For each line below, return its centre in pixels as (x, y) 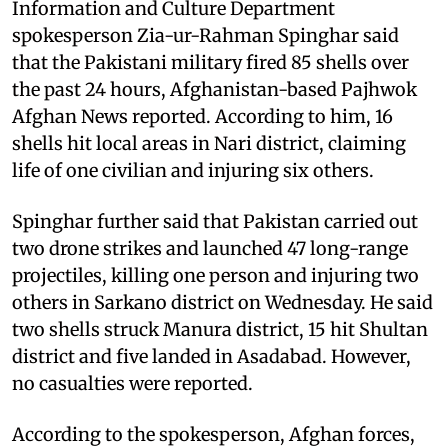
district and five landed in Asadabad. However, (211, 356)
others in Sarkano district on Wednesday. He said (222, 302)
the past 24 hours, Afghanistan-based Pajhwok (214, 89)
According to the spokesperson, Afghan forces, (213, 434)
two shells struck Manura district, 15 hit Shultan (220, 329)
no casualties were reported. (132, 383)
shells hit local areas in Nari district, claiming (209, 143)
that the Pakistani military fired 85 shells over (210, 62)
